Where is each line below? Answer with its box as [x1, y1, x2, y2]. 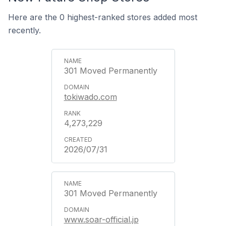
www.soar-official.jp [64, 214, 139, 224]
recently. [8, 25, 41, 35]
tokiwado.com [64, 91, 117, 102]
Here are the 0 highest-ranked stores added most [8, 12, 197, 22]
